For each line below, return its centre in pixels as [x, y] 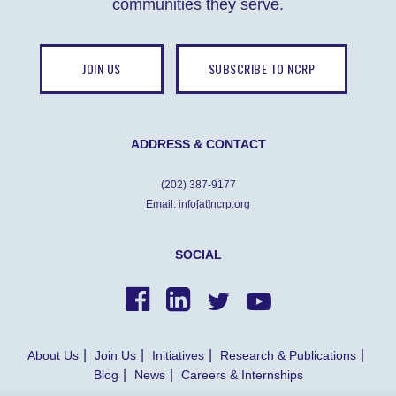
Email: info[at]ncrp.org [198, 205]
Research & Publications [288, 356]
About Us [53, 356]
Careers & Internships [242, 375]
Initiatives [178, 356]
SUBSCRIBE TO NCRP [262, 69]
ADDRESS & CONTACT [198, 145]
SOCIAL [198, 255]
